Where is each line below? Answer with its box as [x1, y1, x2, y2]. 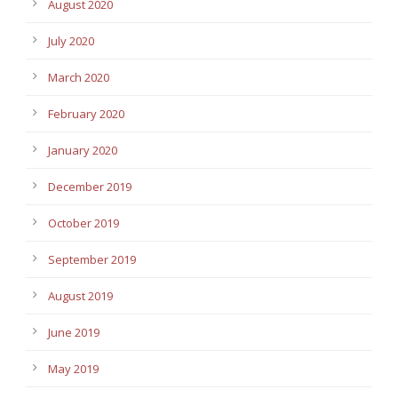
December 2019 [48, 178, 131, 195]
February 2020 [48, 105, 124, 122]
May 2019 [48, 360, 99, 377]
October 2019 [48, 214, 119, 231]
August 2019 [48, 287, 113, 304]
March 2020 [48, 68, 109, 85]
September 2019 [48, 251, 136, 267]
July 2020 [48, 32, 94, 49]
